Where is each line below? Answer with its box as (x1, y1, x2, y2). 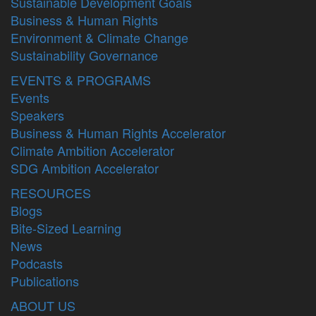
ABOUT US (11, 296, 75, 315)
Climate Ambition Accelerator (11, 140, 174, 159)
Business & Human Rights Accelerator (11, 123, 226, 142)
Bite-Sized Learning (11, 218, 121, 237)
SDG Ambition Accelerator (11, 158, 159, 177)
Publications (11, 271, 79, 290)
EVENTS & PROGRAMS (11, 70, 151, 89)
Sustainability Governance (11, 45, 158, 64)
